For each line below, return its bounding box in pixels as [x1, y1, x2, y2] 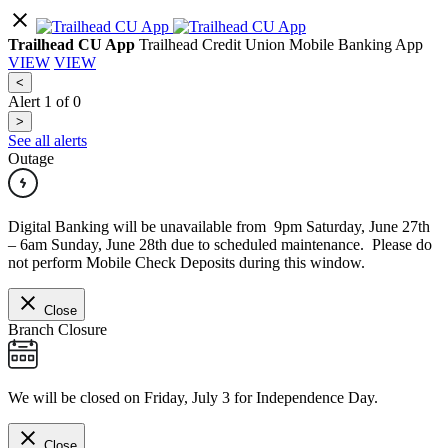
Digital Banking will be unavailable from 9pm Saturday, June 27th [8, 218, 434, 235]
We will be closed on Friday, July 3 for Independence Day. [8, 389, 378, 406]
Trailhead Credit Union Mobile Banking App [139, 36, 423, 53]
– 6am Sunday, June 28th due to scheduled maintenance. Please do [8, 236, 432, 253]
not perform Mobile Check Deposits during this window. [8, 254, 365, 271]
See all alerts [8, 132, 87, 149]
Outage [8, 150, 54, 167]
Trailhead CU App [8, 36, 135, 53]
